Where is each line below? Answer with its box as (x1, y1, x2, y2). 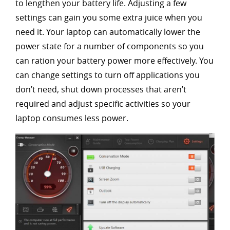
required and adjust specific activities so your (15, 98, 190, 109)
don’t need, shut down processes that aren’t (15, 84, 186, 95)
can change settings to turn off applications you (15, 69, 200, 81)
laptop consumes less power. (15, 112, 128, 124)
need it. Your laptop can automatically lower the (15, 26, 200, 37)
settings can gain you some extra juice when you (15, 12, 202, 23)
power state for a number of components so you (15, 41, 204, 52)
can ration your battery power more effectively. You (15, 55, 214, 66)
